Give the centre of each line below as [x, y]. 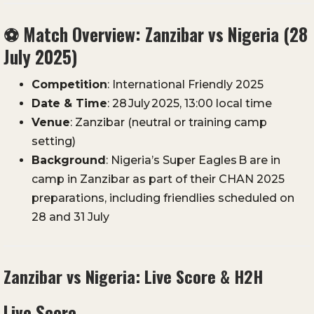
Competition [69, 85]
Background [69, 161]
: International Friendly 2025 [185, 85]
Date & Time [69, 104]
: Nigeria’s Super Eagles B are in [193, 161]
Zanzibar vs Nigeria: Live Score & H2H [133, 277]
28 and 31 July [70, 217]
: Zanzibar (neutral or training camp [169, 123]
